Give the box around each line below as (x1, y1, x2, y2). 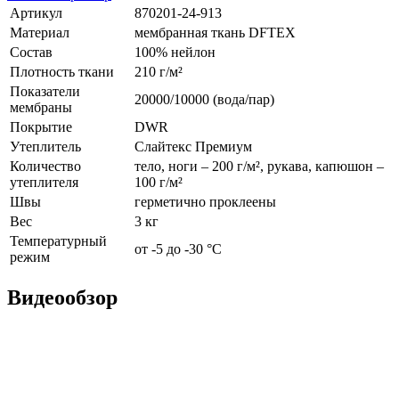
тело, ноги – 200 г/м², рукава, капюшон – (134, 158, 384, 174)
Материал (10, 24, 69, 40)
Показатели (10, 83, 80, 99)
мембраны (10, 99, 72, 115)
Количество (10, 158, 81, 174)
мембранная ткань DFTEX (134, 24, 296, 40)
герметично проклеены (134, 193, 276, 209)
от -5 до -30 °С (134, 240, 222, 256)
